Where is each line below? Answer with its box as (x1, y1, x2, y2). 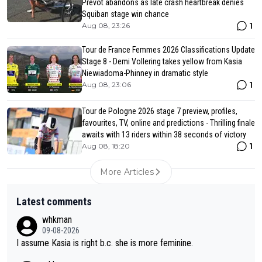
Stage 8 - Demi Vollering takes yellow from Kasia (82, 57, 242, 67)
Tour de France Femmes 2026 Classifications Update (82, 45, 255, 55)
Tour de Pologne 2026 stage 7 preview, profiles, (82, 106, 237, 116)
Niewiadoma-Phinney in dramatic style (82, 68, 208, 78)
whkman (42, 214, 72, 226)
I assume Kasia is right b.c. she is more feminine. (16, 237, 193, 249)
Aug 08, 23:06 (82, 80, 131, 89)
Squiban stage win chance (82, 9, 169, 19)
